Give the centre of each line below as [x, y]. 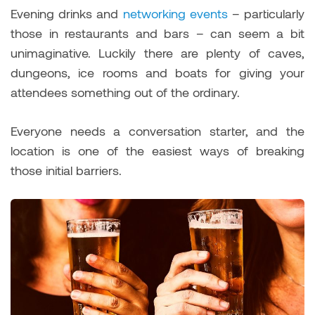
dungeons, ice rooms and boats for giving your [157, 72]
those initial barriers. [66, 170]
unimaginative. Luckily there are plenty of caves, [157, 52]
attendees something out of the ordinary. [125, 92]
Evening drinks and [67, 13]
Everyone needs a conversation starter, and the [157, 130]
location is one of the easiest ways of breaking [157, 150]
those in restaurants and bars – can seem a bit [157, 33]
